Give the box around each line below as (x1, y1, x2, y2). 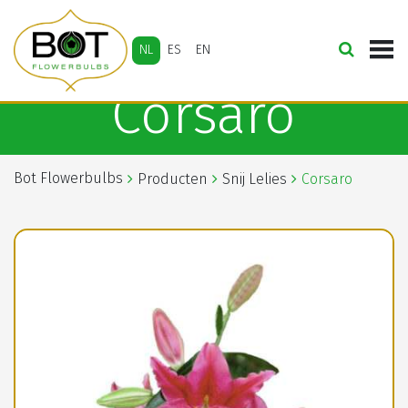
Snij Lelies (222, 170, 287, 188)
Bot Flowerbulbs (14, 169, 123, 187)
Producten (138, 170, 208, 188)
